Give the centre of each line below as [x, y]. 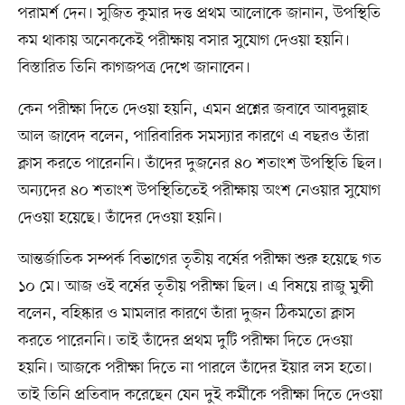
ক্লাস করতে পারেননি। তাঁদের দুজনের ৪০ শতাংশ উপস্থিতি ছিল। [200, 164]
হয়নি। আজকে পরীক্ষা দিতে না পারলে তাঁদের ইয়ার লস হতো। [195, 368]
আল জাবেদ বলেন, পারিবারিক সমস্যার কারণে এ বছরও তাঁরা [193, 137]
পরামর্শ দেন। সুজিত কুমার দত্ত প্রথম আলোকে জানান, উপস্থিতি [199, 14]
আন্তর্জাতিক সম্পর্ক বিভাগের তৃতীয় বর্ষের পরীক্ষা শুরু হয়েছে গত [199, 260]
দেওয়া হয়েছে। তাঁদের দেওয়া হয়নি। [120, 218]
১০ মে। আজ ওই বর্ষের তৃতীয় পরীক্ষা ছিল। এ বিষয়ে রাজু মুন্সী [195, 287]
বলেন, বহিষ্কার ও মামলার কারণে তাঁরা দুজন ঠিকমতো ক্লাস [186, 314]
